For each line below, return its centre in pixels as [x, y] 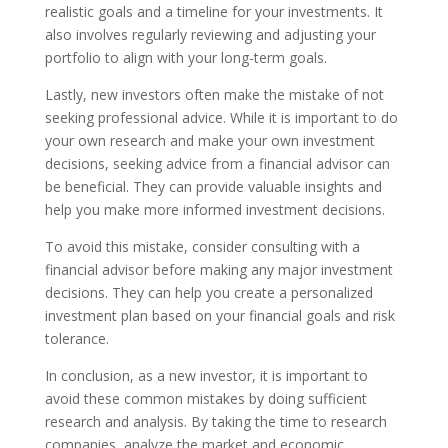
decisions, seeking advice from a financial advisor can [217, 163]
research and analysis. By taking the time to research [215, 421]
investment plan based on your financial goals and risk [219, 315]
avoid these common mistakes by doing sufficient [205, 398]
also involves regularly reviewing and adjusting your [210, 34]
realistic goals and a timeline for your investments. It [213, 11]
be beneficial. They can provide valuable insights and [213, 186]
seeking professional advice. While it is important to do [221, 117]
